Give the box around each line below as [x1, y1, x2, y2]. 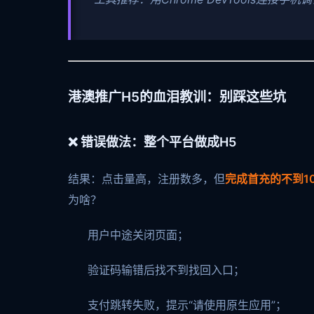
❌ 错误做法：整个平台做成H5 [68, 134, 236, 149]
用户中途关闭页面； [88, 227, 189, 242]
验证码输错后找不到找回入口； [88, 262, 245, 277]
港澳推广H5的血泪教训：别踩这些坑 [68, 88, 286, 105]
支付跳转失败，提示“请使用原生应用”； [88, 297, 287, 312]
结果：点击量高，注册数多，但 [68, 171, 225, 186]
